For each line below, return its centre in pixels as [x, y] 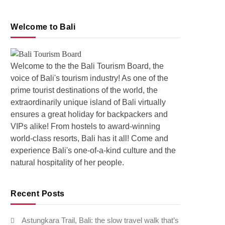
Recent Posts [38, 194]
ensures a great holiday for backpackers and [89, 115]
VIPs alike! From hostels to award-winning [86, 127]
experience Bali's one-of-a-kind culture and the [93, 151]
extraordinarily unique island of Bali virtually [88, 102]
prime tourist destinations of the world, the [84, 90]
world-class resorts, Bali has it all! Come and [90, 139]
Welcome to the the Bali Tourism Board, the [87, 66]
